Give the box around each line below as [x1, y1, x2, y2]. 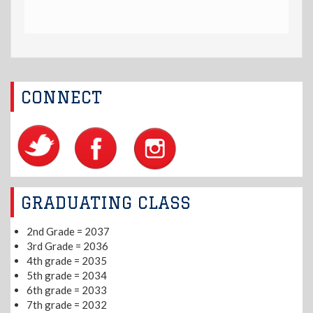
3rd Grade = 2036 [26, 240, 108, 253]
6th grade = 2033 [26, 284, 107, 297]
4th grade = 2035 [26, 254, 107, 268]
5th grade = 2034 [26, 269, 107, 282]
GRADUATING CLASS [20, 192, 191, 212]
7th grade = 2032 [26, 298, 107, 312]
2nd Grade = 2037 [26, 225, 110, 238]
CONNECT [20, 87, 102, 107]
